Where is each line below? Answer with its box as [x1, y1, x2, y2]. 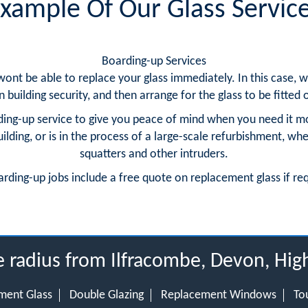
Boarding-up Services [102, 55, 206, 68]
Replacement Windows [160, 289, 276, 302]
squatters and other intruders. [80, 148, 228, 161]
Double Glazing [69, 289, 144, 302]
